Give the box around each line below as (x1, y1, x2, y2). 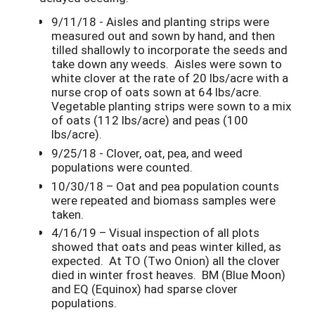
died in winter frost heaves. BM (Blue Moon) (51, 266, 285, 283)
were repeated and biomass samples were (51, 191, 276, 208)
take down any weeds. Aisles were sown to (51, 55, 282, 72)
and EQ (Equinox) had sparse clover (51, 281, 238, 297)
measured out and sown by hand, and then (51, 27, 275, 44)
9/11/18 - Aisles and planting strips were (51, 13, 269, 30)
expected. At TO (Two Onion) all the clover (51, 252, 280, 269)
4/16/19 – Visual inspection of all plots (51, 224, 259, 241)
